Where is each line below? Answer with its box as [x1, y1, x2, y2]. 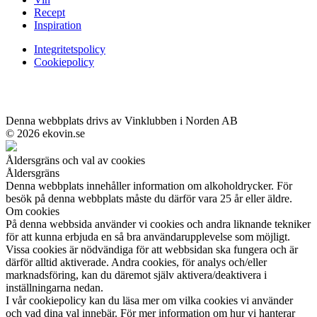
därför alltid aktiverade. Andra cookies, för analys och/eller [6, 256, 267, 269]
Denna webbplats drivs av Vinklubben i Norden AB [6, 115, 238, 127]
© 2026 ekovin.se [6, 127, 85, 140]
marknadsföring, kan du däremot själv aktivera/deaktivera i [6, 269, 267, 282]
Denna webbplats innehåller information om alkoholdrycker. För [6, 180, 292, 192]
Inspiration [34, 19, 81, 32]
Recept [34, 6, 65, 19]
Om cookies [6, 205, 59, 218]
